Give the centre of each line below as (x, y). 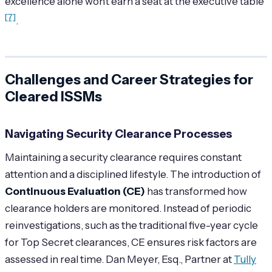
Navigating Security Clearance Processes (118, 134)
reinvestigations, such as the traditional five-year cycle (131, 225)
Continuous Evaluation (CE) (75, 191)
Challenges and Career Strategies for (129, 79)
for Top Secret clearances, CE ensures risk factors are (131, 242)
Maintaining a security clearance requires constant (123, 157)
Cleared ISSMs (53, 96)
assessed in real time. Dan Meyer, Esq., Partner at (119, 259)
